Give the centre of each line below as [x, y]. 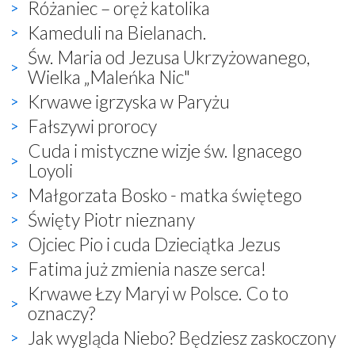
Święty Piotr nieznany [111, 219]
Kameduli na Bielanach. [117, 32]
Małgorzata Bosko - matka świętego [165, 195]
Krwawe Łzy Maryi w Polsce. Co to [158, 293]
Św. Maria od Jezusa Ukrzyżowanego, [169, 57]
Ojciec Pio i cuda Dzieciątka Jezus [154, 244]
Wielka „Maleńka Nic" [109, 76]
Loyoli [50, 170]
